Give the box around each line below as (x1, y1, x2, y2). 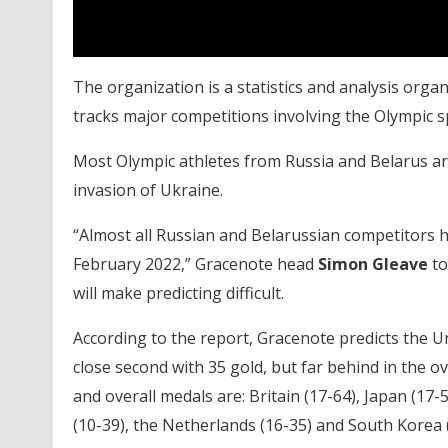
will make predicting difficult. (72, 282, 284, 304)
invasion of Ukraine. (72, 179, 223, 201)
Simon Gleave (317, 253, 428, 275)
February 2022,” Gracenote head (72, 253, 318, 275)
